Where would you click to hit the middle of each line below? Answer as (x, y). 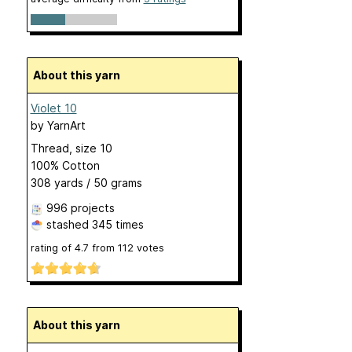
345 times (117, 224)
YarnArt (66, 125)
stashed (67, 224)
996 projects (80, 207)
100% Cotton (65, 165)
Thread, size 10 (71, 148)
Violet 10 (53, 108)
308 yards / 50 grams (86, 182)
